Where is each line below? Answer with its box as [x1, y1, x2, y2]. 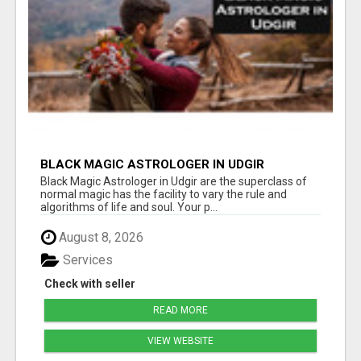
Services [60, 252, 113, 268]
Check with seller [44, 277, 135, 291]
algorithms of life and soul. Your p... [40, 200, 218, 214]
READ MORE [153, 305, 208, 317]
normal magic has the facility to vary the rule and [40, 187, 287, 201]
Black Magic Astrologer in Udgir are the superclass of [40, 174, 307, 188]
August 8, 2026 [56, 229, 143, 245]
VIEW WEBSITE [147, 335, 214, 347]
